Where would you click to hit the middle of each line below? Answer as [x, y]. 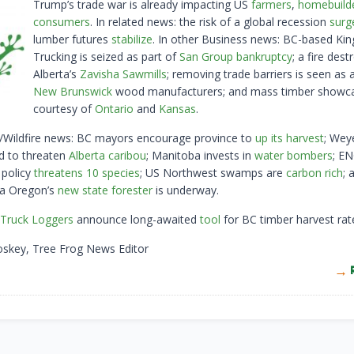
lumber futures [72, 40]
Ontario [114, 109]
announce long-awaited [137, 220]
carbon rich [314, 173]
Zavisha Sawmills [123, 74]
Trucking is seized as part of [106, 57]
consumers [62, 22]
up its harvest [290, 138]
